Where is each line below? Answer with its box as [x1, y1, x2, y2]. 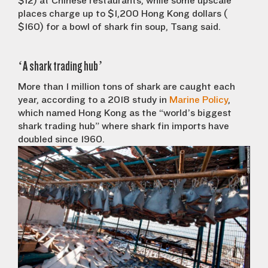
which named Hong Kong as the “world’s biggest [18, 107, 232, 118]
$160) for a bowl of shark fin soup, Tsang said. [18, 21, 221, 32]
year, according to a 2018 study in [18, 94, 169, 105]
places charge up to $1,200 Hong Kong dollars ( [18, 8, 227, 19]
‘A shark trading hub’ [18, 58, 103, 74]
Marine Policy [169, 94, 228, 105]
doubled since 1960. [18, 133, 105, 145]
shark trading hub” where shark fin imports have [18, 120, 229, 132]
